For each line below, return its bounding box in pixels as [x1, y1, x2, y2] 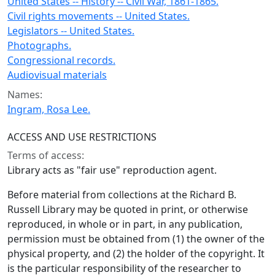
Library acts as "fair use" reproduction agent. [7, 163, 217, 177]
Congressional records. [7, 53, 115, 67]
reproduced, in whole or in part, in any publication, [7, 217, 242, 231]
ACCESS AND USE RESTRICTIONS [7, 130, 157, 144]
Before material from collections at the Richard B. [7, 188, 236, 201]
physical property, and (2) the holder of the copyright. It [7, 247, 265, 260]
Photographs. [7, 39, 71, 52]
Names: [7, 88, 42, 101]
